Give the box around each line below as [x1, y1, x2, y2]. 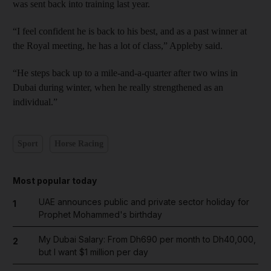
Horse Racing [54, 139, 103, 148]
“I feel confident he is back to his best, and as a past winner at [13, 25, 247, 36]
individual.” [13, 96, 57, 107]
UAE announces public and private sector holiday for [38, 196, 249, 207]
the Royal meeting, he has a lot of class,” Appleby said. [13, 40, 223, 51]
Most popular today [13, 175, 97, 186]
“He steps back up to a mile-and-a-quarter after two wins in [13, 67, 238, 78]
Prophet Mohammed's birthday [38, 209, 162, 220]
